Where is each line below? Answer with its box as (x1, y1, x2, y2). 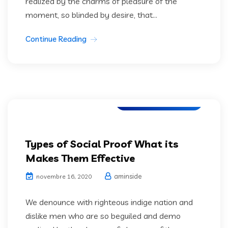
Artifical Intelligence (126, 96, 192, 106)
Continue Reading (25, 34, 87, 44)
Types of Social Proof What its (25, 137, 179, 150)
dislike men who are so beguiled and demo (25, 210, 181, 221)
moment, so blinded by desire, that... (25, 9, 157, 20)
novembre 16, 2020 (35, 172, 92, 180)
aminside (112, 172, 141, 180)
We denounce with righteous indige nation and (25, 196, 193, 207)
